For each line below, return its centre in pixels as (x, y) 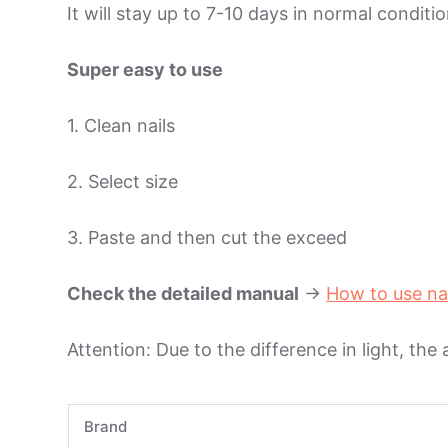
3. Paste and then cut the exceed (207, 238)
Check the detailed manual (183, 294)
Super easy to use (145, 70)
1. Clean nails (121, 126)
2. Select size (123, 182)
